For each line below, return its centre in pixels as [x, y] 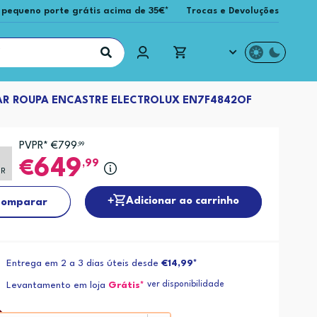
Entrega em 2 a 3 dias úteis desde [84, 264]
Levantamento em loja [56, 286]
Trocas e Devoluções [233, 11]
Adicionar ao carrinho [183, 201]
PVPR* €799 [48, 146]
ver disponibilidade [186, 285]
